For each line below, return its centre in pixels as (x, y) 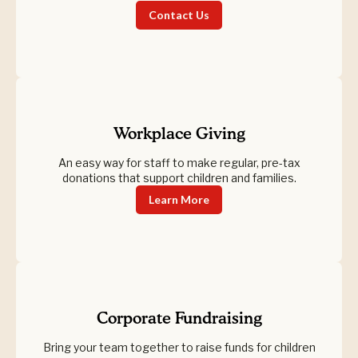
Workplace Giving (179, 134)
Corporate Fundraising (179, 319)
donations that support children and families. (179, 178)
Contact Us (179, 15)
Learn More (179, 199)
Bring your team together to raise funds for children (179, 347)
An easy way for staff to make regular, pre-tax (179, 163)
